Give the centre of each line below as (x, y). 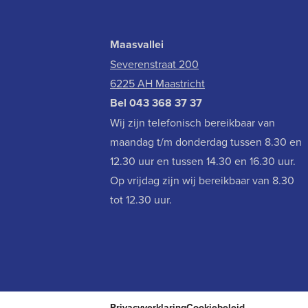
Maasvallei (137, 45)
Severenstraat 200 (154, 64)
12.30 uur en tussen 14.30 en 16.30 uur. (203, 161)
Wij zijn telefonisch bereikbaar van (192, 123)
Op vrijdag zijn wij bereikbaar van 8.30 (202, 180)
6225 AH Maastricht (157, 84)
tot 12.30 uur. (142, 200)
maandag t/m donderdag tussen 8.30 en (206, 142)
